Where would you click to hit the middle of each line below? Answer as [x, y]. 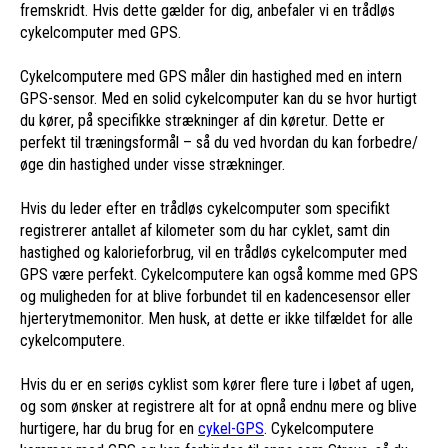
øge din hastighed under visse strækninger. [154, 164]
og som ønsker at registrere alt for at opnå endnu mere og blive [218, 406]
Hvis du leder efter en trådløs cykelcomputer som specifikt [205, 208]
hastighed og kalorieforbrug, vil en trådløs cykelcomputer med [213, 252]
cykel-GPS [231, 428]
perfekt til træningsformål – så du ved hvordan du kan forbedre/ [219, 142]
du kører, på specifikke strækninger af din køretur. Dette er [202, 120]
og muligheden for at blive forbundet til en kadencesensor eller [215, 296]
